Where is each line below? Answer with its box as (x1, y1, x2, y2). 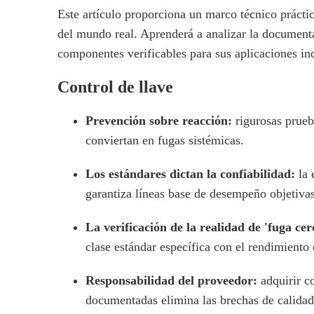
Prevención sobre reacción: (86, 114, 235, 128)
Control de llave (57, 78, 173, 96)
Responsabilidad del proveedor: (86, 273, 261, 287)
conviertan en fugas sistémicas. (86, 133, 244, 147)
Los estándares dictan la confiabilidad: (86, 167, 299, 181)
